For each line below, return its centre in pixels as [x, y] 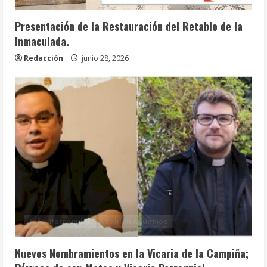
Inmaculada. [42, 41]
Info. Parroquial [60, 221]
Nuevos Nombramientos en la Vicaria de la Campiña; [132, 253]
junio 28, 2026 [104, 58]
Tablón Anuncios [136, 221]
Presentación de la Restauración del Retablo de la [129, 26]
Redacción [44, 58]
